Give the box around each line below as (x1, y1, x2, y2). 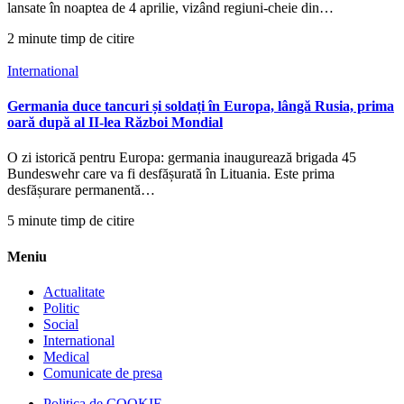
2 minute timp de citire (7, 30, 134, 46)
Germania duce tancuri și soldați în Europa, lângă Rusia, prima (7, 98, 394, 115)
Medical (43, 348, 89, 364)
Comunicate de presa (43, 364, 162, 381)
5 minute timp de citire (7, 213, 134, 229)
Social (43, 316, 78, 332)
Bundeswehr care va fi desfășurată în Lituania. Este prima (7, 166, 335, 182)
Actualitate (43, 283, 105, 299)
